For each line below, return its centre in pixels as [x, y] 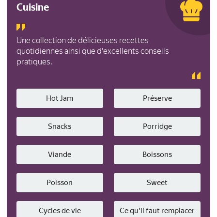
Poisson [60, 183]
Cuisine [33, 7]
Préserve [157, 98]
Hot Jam [60, 98]
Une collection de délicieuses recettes [83, 40]
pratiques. [34, 62]
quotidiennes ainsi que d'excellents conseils [93, 51]
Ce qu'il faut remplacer [157, 211]
